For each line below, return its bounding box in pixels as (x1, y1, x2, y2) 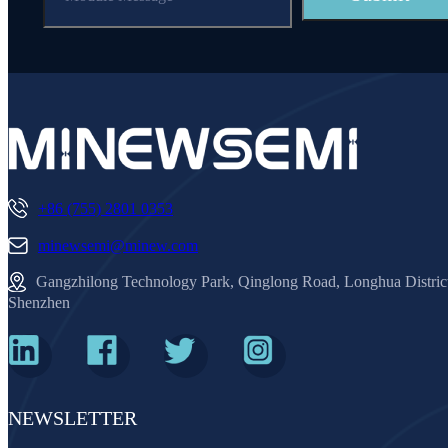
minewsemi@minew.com (38, 236, 198, 254)
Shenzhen (8, 294, 70, 312)
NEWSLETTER (8, 406, 137, 429)
